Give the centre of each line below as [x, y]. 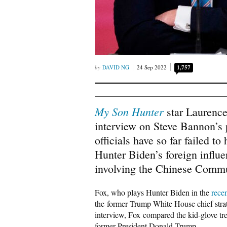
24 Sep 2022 [152, 67]
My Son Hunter [129, 111]
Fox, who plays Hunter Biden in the [153, 192]
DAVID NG [116, 67]
